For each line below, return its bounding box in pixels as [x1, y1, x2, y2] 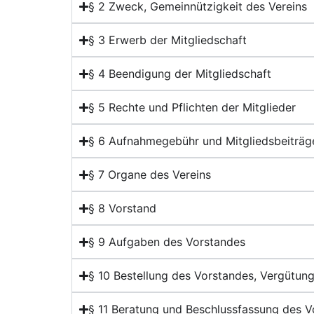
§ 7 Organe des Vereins [88, 168, 212, 182]
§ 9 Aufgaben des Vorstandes [88, 235, 246, 250]
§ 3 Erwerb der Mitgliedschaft [88, 33, 247, 48]
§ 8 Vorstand [88, 201, 157, 216]
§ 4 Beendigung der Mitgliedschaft [88, 67, 272, 81]
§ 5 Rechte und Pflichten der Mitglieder [88, 100, 296, 115]
